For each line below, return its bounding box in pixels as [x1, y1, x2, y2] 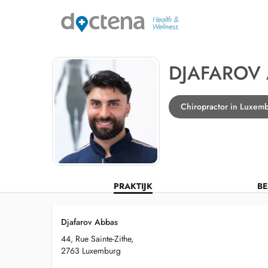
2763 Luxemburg [61, 245, 121, 257]
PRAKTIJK [113, 180, 153, 192]
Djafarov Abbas [61, 216, 118, 228]
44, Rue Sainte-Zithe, [61, 233, 133, 245]
